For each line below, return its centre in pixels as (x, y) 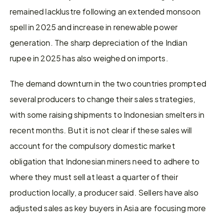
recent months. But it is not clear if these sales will (101, 130)
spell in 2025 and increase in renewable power (94, 27)
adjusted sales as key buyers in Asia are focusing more (108, 208)
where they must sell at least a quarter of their (94, 176)
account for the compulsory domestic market (92, 145)
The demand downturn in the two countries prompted (108, 83)
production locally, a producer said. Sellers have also (104, 192)
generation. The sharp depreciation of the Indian (99, 42)
